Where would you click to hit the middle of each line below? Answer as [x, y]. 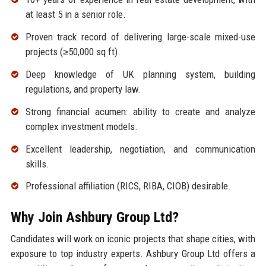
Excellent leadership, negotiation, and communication [140, 149]
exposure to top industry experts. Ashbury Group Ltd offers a [133, 254]
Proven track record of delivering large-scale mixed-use [140, 37]
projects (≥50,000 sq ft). [73, 52]
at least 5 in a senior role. [75, 15]
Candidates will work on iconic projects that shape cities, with [133, 239]
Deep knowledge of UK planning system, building [140, 75]
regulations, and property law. [83, 89]
